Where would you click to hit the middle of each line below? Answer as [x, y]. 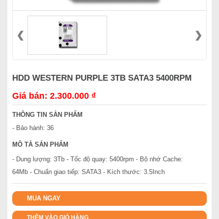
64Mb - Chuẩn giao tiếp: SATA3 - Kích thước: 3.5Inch [88, 172]
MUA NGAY [44, 198]
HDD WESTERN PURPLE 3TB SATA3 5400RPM [102, 78]
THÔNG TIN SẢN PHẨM [47, 115]
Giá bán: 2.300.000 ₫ [54, 96]
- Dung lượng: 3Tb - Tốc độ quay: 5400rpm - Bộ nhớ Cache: [98, 159]
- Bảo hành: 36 [33, 128]
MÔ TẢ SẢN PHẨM [40, 144]
